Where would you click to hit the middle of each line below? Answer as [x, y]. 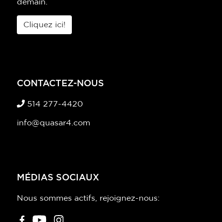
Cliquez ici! [44, 25]
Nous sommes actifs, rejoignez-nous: [88, 198]
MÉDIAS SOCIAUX [58, 178]
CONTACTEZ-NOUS [60, 84]
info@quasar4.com [54, 123]
